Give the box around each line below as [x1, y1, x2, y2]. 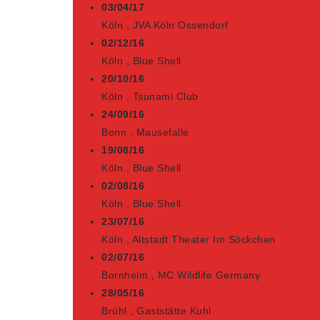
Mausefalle [136, 126, 189, 138]
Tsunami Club [132, 91, 199, 102]
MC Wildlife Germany [157, 269, 260, 281]
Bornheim [101, 269, 148, 281]
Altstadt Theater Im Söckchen [131, 234, 276, 245]
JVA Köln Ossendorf [132, 19, 229, 31]
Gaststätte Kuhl [136, 305, 211, 316]
